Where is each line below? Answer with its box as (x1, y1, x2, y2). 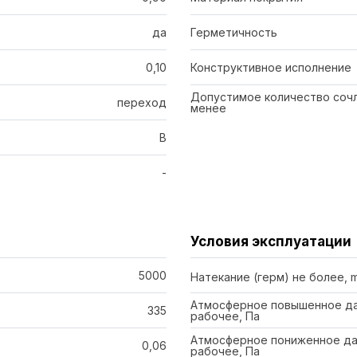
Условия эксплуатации (190, 233, 351, 249)
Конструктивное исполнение (190, 60, 351, 74)
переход (116, 95, 167, 109)
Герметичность (190, 25, 277, 39)
